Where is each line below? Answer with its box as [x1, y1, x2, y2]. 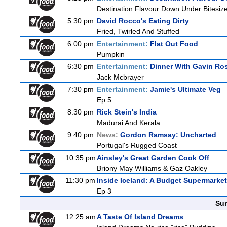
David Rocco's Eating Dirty [97, 17, 189, 25]
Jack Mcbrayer [97, 73, 144, 81]
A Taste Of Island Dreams [97, 213, 183, 221]
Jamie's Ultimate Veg [150, 85, 221, 93]
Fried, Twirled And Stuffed [97, 27, 179, 35]
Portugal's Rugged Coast [97, 141, 177, 149]
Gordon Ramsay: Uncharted [120, 131, 216, 139]
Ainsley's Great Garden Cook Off [97, 154, 209, 162]
